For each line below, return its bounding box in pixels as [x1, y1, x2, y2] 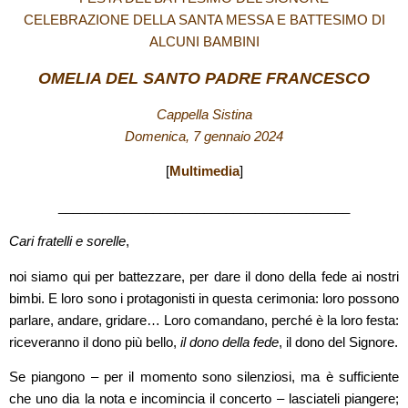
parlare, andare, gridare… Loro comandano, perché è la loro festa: [9, 312, 399, 328]
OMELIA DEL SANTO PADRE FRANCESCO [38, 68, 370, 87]
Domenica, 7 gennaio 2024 [125, 129, 283, 145]
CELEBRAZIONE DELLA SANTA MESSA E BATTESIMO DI [23, 13, 385, 28]
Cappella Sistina [156, 107, 252, 123]
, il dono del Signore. [279, 334, 398, 350]
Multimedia [168, 164, 240, 179]
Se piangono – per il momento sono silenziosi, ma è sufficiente [9, 370, 399, 384]
